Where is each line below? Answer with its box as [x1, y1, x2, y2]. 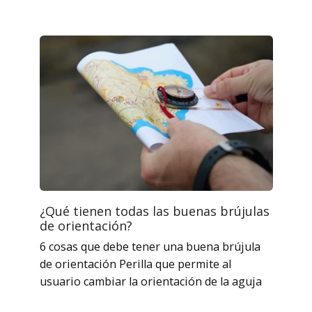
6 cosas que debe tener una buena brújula [39, 238, 260, 254]
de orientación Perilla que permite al [39, 256, 231, 272]
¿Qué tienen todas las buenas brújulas [39, 202, 270, 219]
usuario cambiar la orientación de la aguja [39, 273, 262, 289]
